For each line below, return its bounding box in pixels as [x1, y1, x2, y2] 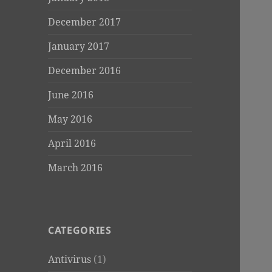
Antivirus [48, 253, 92, 267]
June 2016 [48, 88, 94, 102]
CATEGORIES [48, 223, 112, 237]
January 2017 [48, 39, 110, 53]
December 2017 [48, 15, 121, 29]
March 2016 [48, 161, 103, 175]
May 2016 [48, 112, 93, 126]
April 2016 [48, 137, 97, 151]
